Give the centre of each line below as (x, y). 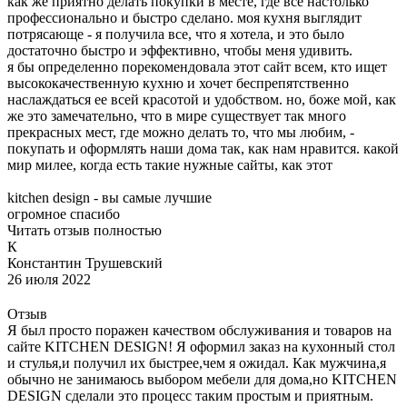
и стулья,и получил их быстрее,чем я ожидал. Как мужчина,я (197, 362)
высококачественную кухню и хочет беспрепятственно (178, 83)
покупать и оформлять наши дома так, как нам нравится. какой (203, 148)
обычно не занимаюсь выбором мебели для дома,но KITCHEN (202, 379)
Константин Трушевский (85, 263)
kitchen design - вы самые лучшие (109, 197)
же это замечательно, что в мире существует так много (177, 115)
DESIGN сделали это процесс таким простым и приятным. (190, 395)
